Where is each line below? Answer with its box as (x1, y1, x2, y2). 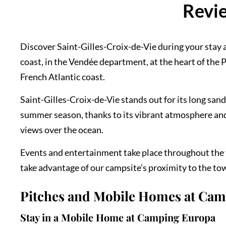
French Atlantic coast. (20, 71, 105, 82)
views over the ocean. (20, 124, 104, 135)
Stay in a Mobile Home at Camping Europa (20, 210, 216, 224)
